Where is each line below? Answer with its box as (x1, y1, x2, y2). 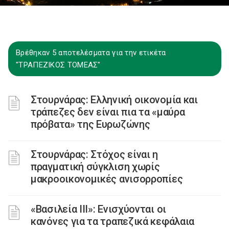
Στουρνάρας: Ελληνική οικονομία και (31, 94, 198, 106)
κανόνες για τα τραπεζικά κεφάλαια (31, 215, 195, 227)
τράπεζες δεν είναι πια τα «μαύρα (31, 106, 185, 118)
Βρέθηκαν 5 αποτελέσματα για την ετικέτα (16, 48, 166, 57)
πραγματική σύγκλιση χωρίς (31, 161, 160, 173)
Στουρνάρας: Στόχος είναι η (31, 148, 158, 161)
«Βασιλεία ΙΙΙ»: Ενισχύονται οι (31, 203, 166, 215)
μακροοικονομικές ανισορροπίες (31, 173, 186, 185)
